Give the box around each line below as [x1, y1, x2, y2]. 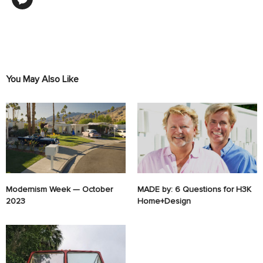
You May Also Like [6, 73, 79, 86]
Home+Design [137, 196, 191, 207]
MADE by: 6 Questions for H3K [137, 184, 251, 195]
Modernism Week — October [6, 184, 113, 195]
